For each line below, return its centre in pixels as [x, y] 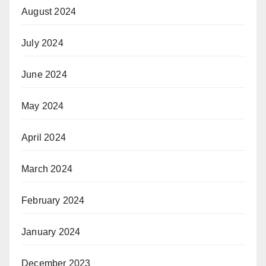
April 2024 [44, 137]
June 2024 [44, 74]
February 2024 [53, 200]
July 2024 [42, 43]
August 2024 [49, 11]
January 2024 [51, 232]
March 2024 [47, 169]
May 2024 [43, 106]
